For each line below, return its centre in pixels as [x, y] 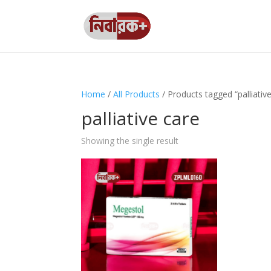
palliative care [141, 118]
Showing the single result [130, 141]
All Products [137, 94]
